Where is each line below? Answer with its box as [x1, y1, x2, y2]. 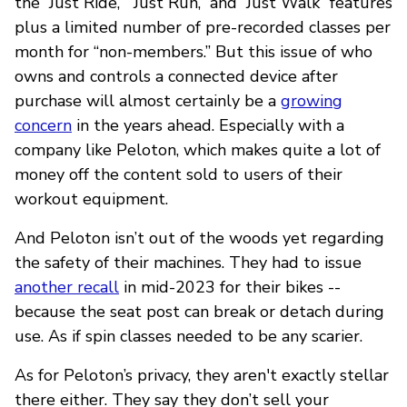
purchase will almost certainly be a [15, 89, 281, 112]
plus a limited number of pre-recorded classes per [15, 15, 391, 38]
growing [281, 89, 342, 112]
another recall [15, 275, 119, 298]
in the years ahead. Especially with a [72, 114, 344, 136]
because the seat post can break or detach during [15, 300, 384, 323]
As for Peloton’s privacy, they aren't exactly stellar [15, 363, 389, 386]
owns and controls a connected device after [15, 65, 338, 87]
